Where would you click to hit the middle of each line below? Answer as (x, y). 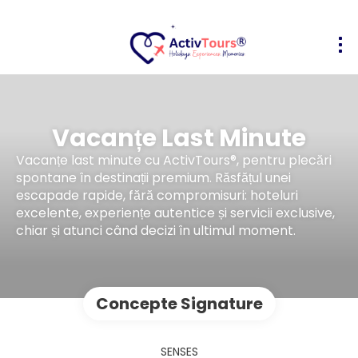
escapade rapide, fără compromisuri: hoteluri (157, 195)
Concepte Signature (179, 304)
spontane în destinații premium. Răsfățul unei (153, 177)
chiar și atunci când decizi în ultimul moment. (156, 230)
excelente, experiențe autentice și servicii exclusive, (175, 213)
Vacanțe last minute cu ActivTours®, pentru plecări (174, 160)
